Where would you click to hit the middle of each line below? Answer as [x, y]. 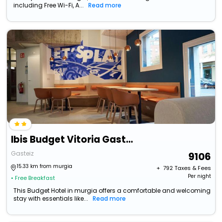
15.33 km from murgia [45, 166]
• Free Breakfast [33, 178]
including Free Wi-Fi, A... [49, 5]
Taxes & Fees [193, 168]
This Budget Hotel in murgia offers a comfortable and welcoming [112, 191]
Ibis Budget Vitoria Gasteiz [130, 140]
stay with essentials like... [51, 199]
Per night [199, 176]
